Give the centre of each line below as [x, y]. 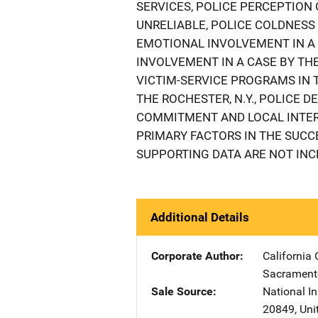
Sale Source [182, 291]
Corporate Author [196, 256]
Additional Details [200, 217]
